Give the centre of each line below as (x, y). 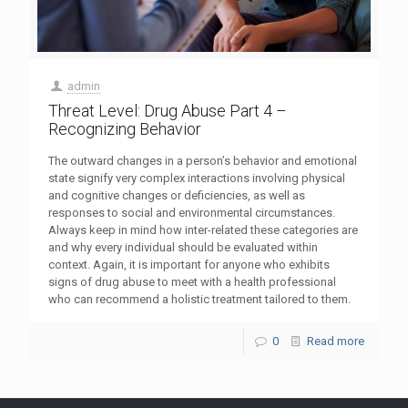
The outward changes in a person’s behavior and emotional (203, 161)
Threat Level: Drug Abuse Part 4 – (168, 111)
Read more (336, 342)
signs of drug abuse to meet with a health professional (192, 282)
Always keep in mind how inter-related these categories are (203, 230)
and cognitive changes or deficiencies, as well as (177, 196)
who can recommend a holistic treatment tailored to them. (199, 300)
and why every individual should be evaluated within (183, 248)
